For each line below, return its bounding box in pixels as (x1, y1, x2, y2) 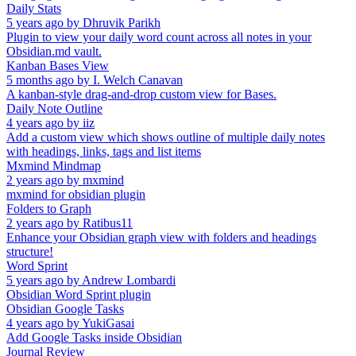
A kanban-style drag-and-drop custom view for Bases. (6, 87, 277, 101)
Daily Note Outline (6, 101, 103, 115)
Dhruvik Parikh (83, 15, 161, 29)
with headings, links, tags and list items (6, 144, 201, 158)
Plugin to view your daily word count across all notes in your (6, 29, 311, 44)
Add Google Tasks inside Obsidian (6, 330, 182, 344)
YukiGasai (82, 315, 134, 330)
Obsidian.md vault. (6, 44, 102, 58)
